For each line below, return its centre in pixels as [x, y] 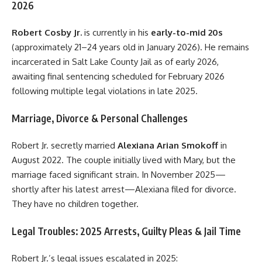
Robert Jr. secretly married [65, 146]
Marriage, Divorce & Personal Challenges [100, 118]
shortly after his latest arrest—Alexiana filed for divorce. [124, 189]
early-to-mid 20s [187, 33]
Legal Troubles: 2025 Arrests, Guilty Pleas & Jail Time [126, 231]
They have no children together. [75, 204]
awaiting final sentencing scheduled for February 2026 [118, 77]
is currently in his [116, 33]
